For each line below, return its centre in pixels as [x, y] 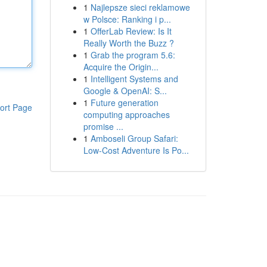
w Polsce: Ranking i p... [127, 19]
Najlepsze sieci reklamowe [140, 7]
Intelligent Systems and [134, 79]
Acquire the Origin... [121, 67]
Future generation [124, 103]
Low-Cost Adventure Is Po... [136, 150]
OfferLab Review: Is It [131, 31]
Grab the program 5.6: [133, 55]
